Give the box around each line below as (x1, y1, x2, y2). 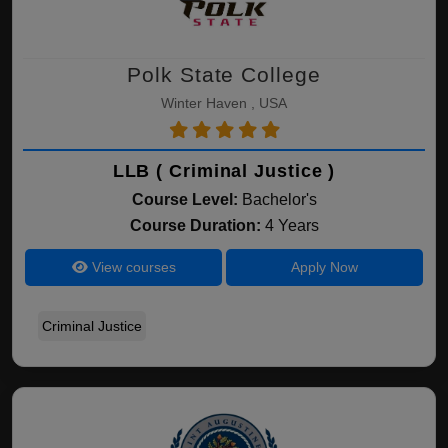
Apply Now (290, 259, 358, 275)
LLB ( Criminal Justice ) (112, 161, 336, 181)
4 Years (264, 217, 319, 234)
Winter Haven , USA (161, 95, 287, 111)
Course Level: (131, 191, 238, 208)
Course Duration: (129, 217, 265, 234)
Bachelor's (241, 191, 317, 208)
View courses (87, 259, 176, 275)
